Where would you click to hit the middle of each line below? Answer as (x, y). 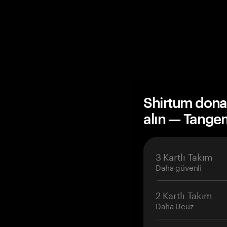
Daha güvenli (179, 167)
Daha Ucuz (175, 205)
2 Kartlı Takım (184, 194)
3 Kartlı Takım (184, 156)
